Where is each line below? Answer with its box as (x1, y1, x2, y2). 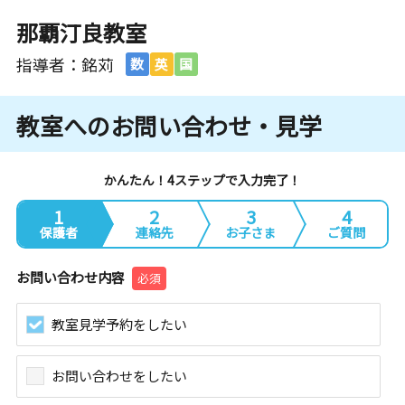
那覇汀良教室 (15, 16, 146, 48)
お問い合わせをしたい (51, 366, 187, 386)
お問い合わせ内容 (15, 268, 125, 287)
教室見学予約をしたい (51, 314, 187, 334)
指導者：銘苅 (15, 52, 114, 76)
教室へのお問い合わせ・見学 (15, 108, 322, 142)
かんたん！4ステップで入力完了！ (104, 171, 301, 189)
